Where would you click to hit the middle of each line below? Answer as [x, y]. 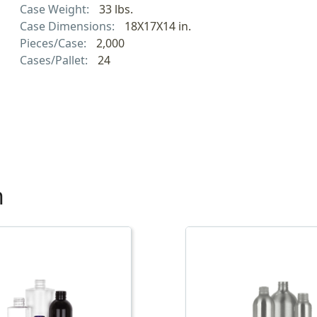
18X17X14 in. [157, 26]
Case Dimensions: [69, 26]
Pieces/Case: [54, 43]
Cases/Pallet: [55, 60]
